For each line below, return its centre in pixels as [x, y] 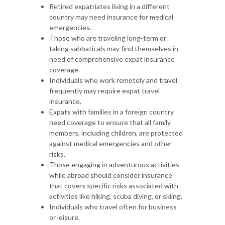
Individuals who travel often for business [113, 206]
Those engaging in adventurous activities [114, 164]
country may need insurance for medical [111, 17]
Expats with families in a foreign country [111, 111]
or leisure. [65, 217]
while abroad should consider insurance [111, 175]
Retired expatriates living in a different [109, 6]
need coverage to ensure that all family [110, 122]
